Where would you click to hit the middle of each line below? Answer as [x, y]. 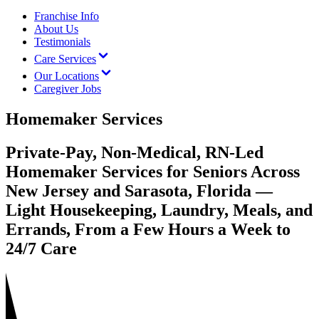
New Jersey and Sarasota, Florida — [139, 190]
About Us [56, 29]
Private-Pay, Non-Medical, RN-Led [135, 152]
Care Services [65, 59]
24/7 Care [41, 248]
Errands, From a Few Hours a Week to [148, 229]
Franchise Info [67, 16]
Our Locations [67, 76]
